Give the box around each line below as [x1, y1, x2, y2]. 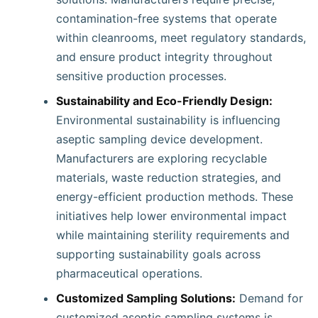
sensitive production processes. [56, 69, 226, 83]
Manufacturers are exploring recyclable [56, 151, 267, 165]
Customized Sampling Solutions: [56, 291, 236, 305]
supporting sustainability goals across [56, 247, 261, 261]
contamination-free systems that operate [56, 11, 277, 26]
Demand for [236, 291, 303, 305]
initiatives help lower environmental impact [56, 209, 287, 223]
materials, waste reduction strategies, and [56, 170, 281, 185]
